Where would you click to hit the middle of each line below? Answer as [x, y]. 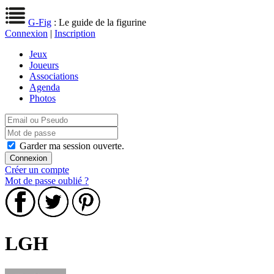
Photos [43, 98]
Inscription [75, 33]
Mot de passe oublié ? [47, 181]
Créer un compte [37, 170]
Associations [54, 76]
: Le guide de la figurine [99, 22]
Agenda [45, 87]
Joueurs [44, 65]
